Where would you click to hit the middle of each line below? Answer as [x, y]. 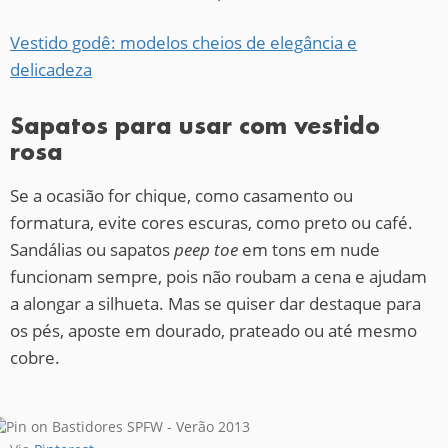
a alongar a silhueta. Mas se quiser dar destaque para [215, 304]
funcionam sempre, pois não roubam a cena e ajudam [218, 277]
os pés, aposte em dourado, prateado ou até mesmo [213, 331]
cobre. [35, 358]
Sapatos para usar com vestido [195, 126]
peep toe [206, 250]
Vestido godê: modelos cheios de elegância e [183, 43]
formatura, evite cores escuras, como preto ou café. [211, 223]
